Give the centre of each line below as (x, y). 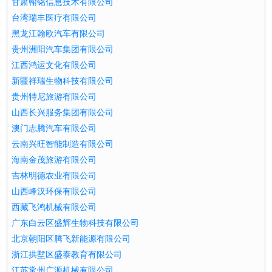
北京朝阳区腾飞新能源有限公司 (71, 239)
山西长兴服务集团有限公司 (63, 113)
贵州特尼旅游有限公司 (54, 97)
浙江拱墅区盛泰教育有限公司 (67, 255)
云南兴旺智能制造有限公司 (63, 144)
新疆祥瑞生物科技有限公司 (63, 81)
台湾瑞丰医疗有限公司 (54, 18)
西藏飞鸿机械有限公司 (54, 207)
